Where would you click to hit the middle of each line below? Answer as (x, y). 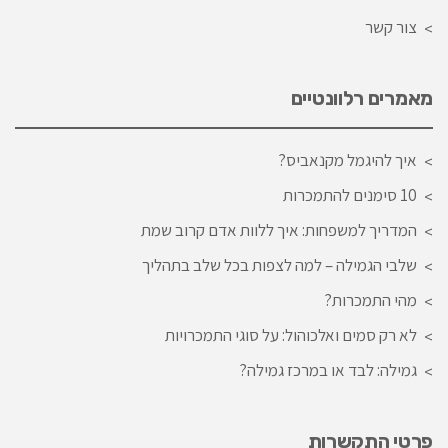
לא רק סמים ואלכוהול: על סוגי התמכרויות (291, 334)
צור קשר (391, 26)
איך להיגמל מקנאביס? (347, 159)
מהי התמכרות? (370, 299)
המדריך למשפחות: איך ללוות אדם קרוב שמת (279, 229)
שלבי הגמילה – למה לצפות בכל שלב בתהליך (279, 264)
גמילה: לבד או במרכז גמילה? (328, 369)
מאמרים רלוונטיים (361, 97)
